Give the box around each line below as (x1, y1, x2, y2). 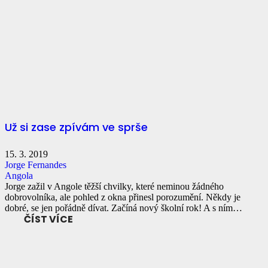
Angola (5, 170, 33, 181)
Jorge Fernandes (5, 159, 66, 170)
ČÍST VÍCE (24, 212, 73, 226)
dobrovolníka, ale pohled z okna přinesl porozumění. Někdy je (5, 191, 240, 202)
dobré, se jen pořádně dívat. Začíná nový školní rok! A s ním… (5, 202, 242, 213)
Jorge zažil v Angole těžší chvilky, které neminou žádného (5, 181, 224, 191)
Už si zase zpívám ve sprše (5, 119, 148, 135)
